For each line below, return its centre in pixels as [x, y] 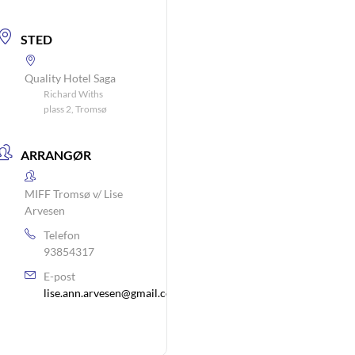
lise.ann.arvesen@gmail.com [112, 293]
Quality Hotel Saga [70, 78]
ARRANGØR [55, 155]
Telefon [61, 235]
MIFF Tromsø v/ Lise [73, 194]
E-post [59, 276]
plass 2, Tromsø [75, 109]
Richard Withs [73, 94]
